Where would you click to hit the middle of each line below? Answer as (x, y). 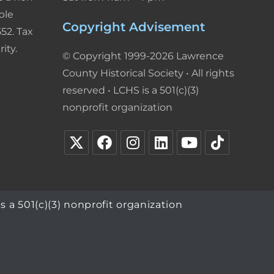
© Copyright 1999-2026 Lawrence (143, 56)
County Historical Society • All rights (148, 73)
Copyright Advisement (134, 27)
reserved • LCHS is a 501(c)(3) (131, 90)
